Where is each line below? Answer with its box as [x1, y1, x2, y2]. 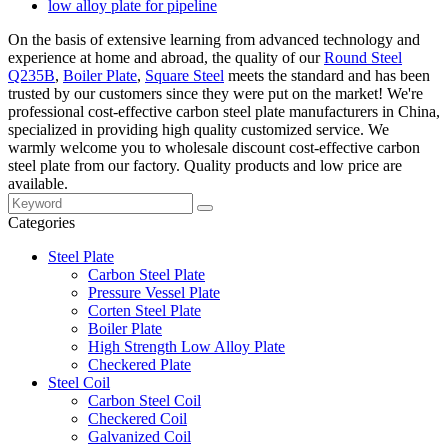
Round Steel [324, 48, 402, 66]
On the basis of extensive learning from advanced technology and [8, 30, 420, 48]
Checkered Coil [88, 409, 187, 427]
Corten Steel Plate [88, 301, 201, 319]
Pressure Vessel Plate [88, 283, 220, 301]
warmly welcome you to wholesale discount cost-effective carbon [8, 138, 420, 156]
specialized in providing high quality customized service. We [8, 120, 389, 138]
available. [8, 174, 68, 192]
